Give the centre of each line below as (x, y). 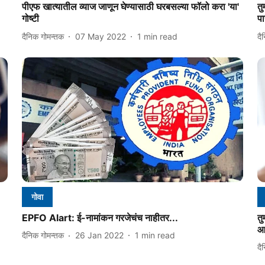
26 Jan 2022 (99, 235)
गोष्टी (30, 19)
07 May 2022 (100, 36)
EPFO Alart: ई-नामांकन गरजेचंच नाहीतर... (100, 217)
